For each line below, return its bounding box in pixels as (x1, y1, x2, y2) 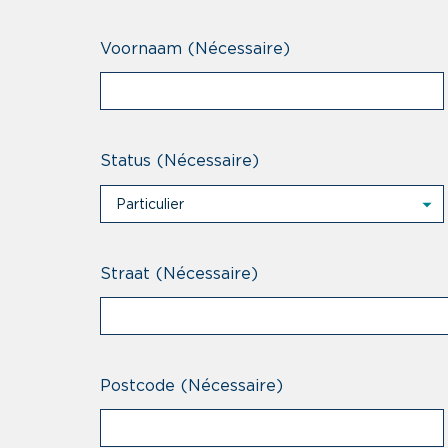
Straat (100, 265, 150, 282)
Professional (117, 255, 201, 270)
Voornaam (100, 41, 182, 57)
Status (100, 152, 151, 169)
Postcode (100, 377, 175, 394)
